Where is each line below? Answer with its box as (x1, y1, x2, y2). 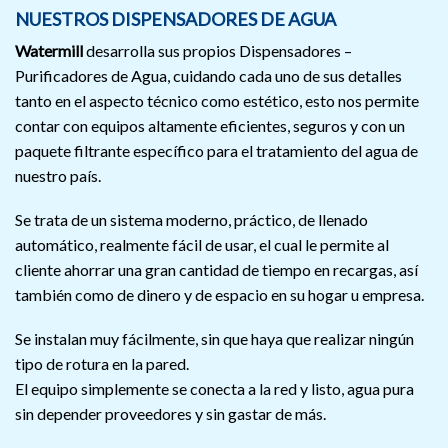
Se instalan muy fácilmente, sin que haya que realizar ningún (15, 328, 414, 348)
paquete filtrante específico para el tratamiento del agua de (15, 141, 418, 161)
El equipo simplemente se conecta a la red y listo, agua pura (15, 378, 414, 398)
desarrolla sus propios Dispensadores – (83, 41, 352, 61)
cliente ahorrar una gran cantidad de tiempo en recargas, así (15, 259, 418, 279)
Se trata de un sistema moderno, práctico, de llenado (15, 209, 368, 229)
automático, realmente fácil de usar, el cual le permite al (15, 234, 389, 254)
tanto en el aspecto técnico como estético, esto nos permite (15, 91, 419, 111)
